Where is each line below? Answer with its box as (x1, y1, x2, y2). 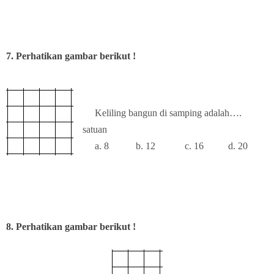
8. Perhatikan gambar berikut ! (6, 221, 136, 232)
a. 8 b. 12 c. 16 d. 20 (83, 140, 248, 151)
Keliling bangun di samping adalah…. (83, 107, 242, 118)
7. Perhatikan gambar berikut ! (6, 50, 136, 61)
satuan (83, 124, 107, 135)
